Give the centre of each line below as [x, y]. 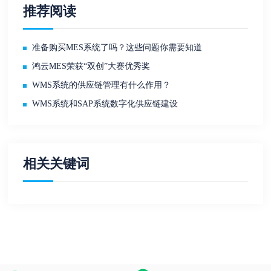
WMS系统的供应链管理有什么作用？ [102, 85]
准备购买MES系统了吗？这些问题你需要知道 [117, 48]
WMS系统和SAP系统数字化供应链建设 [105, 104]
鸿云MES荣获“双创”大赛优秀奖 [91, 67]
